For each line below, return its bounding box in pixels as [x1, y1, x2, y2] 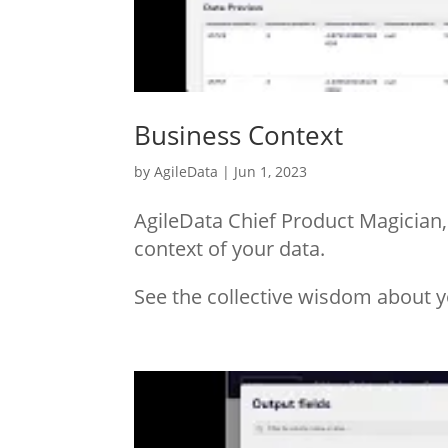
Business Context [134, 117, 344, 154]
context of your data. [134, 235, 326, 263]
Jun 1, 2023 [234, 162, 308, 182]
